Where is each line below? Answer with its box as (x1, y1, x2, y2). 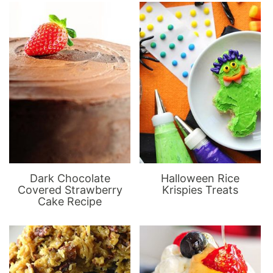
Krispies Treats (162, 183, 239, 196)
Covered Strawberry (17, 183, 122, 196)
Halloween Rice (161, 171, 240, 185)
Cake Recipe (38, 194, 102, 208)
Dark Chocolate (29, 171, 110, 185)
